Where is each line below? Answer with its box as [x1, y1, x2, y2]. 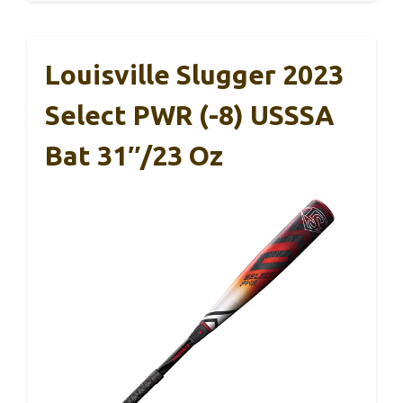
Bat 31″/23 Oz [45, 139, 223, 171]
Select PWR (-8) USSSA [45, 99, 335, 130]
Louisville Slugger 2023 [45, 58, 344, 90]
